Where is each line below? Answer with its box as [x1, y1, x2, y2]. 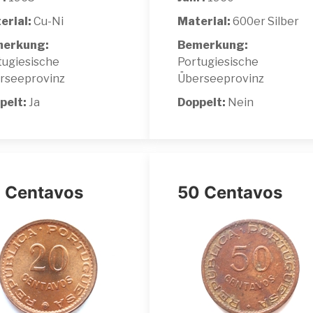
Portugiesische [177, 54, 259, 68]
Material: [177, 14, 231, 28]
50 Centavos [177, 182, 282, 203]
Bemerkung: [177, 38, 248, 52]
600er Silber [231, 14, 299, 28]
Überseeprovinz [177, 71, 264, 85]
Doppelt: [177, 95, 228, 109]
